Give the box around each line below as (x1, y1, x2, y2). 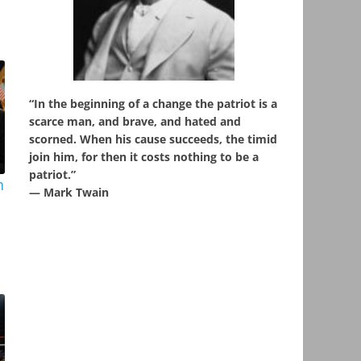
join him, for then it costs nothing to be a (29, 149, 259, 165)
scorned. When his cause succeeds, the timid (29, 131, 277, 147)
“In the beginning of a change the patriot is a (29, 96, 277, 112)
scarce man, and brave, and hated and (29, 114, 241, 130)
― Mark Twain (29, 185, 109, 201)
